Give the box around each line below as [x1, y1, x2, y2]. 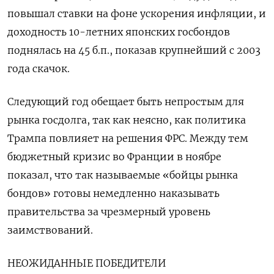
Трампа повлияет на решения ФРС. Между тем [7, 132, 248, 145]
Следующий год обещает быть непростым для [7, 95, 244, 108]
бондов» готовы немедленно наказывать [7, 187, 220, 200]
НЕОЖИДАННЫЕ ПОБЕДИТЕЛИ [7, 257, 166, 270]
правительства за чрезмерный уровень [7, 206, 210, 218]
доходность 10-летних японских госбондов [7, 26, 230, 39]
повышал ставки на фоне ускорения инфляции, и [7, 7, 266, 20]
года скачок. [7, 62, 70, 75]
